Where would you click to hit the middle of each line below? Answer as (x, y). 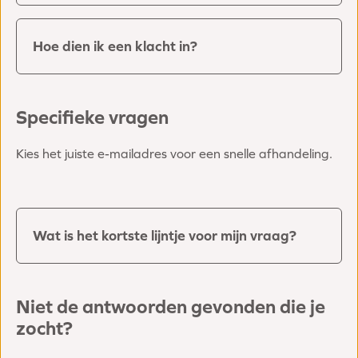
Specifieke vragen (92, 117)
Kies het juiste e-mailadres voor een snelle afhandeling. (174, 154)
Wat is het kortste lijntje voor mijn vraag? (165, 236)
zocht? (44, 328)
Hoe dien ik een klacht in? (115, 46)
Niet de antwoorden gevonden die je (171, 307)
